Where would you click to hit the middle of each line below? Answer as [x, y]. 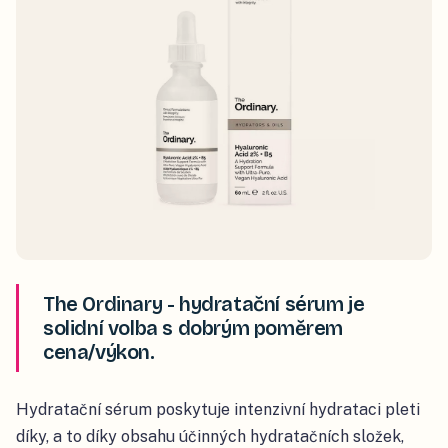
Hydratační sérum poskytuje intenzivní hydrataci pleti [218, 409]
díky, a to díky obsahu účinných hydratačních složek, [210, 436]
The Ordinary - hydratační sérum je [204, 303]
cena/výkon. [99, 351]
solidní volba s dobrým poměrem [193, 327]
